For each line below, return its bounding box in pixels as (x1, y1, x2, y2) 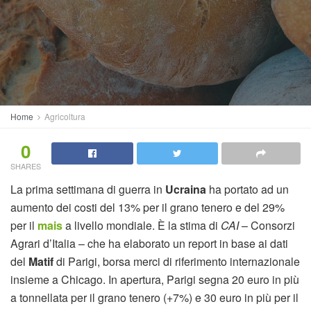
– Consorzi (242, 217, 295, 233)
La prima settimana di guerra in (10, 181, 165, 197)
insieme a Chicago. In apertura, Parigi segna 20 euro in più (10, 271, 299, 287)
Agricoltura (44, 110, 85, 122)
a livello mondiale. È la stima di (65, 217, 221, 233)
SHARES (10, 160, 41, 171)
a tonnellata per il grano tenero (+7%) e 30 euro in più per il (10, 289, 299, 305)
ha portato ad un (209, 181, 289, 197)
